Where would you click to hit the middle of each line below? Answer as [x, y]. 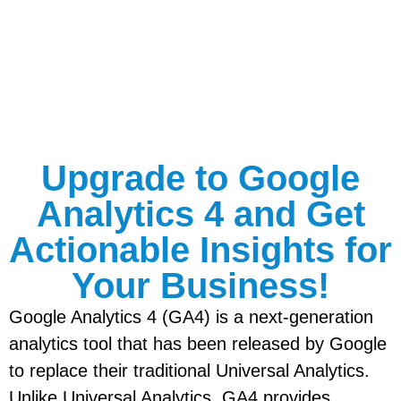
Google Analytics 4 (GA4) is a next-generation [191, 317]
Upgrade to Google [200, 179]
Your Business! [200, 286]
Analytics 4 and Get [200, 214]
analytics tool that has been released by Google [198, 344]
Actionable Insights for [200, 250]
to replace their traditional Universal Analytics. [189, 371]
